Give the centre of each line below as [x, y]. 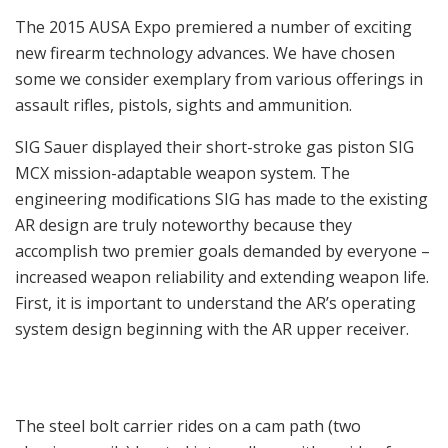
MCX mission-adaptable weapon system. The [182, 173]
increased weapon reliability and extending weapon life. [222, 277]
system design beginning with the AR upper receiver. [212, 329]
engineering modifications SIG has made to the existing [221, 199]
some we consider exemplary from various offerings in [219, 79]
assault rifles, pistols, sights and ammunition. [183, 105]
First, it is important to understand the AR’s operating [215, 303]
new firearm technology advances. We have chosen [205, 53]
